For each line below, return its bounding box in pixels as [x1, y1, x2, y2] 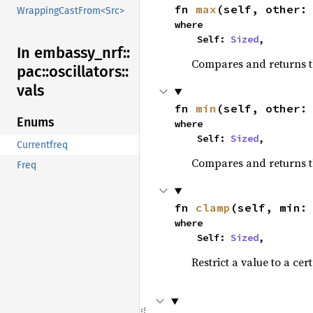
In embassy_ [17, 43, 102, 63]
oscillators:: [49, 62, 129, 82]
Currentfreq [17, 139, 68, 152]
